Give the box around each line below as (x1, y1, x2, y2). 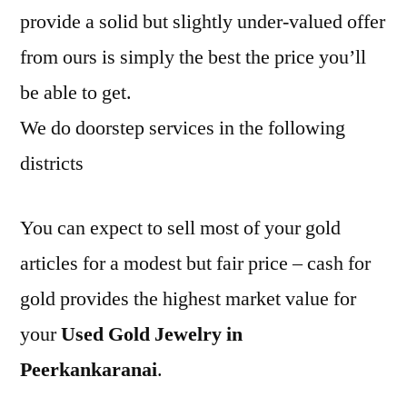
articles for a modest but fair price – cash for (20, 251, 371, 276)
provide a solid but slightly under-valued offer (20, 9, 385, 35)
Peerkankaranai (20, 357, 157, 382)
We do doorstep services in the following (20, 115, 345, 141)
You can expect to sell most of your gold (20, 215, 341, 241)
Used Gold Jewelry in (61, 322, 243, 347)
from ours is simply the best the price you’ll (20, 45, 366, 70)
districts (20, 151, 84, 176)
